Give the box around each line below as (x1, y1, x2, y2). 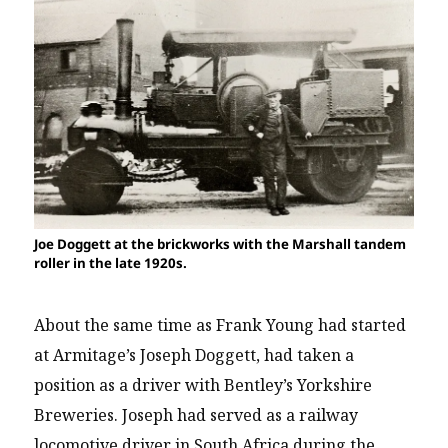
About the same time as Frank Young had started (34, 314, 407, 337)
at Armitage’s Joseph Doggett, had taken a (34, 344, 355, 367)
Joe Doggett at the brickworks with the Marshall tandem (34, 234, 407, 253)
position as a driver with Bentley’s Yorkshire (34, 374, 373, 397)
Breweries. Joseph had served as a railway (34, 404, 359, 427)
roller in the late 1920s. (34, 253, 191, 272)
